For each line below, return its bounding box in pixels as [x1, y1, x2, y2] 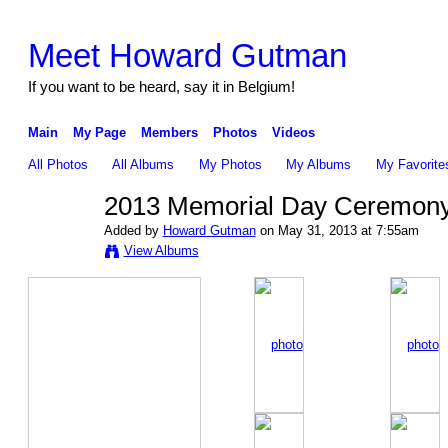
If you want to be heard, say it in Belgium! [27, 77, 295, 95]
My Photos [198, 156, 262, 172]
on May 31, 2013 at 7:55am [255, 222, 419, 238]
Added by [103, 222, 163, 238]
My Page [72, 124, 126, 140]
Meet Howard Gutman [27, 36, 347, 74]
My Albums [286, 156, 352, 172]
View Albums [123, 242, 199, 258]
